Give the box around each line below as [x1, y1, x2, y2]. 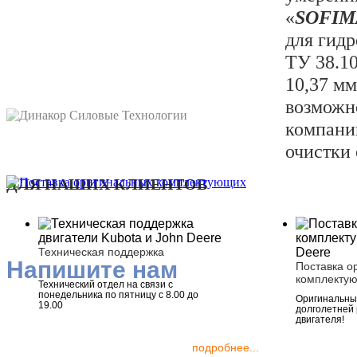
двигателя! [296, 313, 345, 325]
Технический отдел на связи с [38, 278, 173, 290]
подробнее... [192, 340, 260, 354]
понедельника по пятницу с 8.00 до [38, 288, 198, 300]
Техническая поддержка [38, 245, 164, 258]
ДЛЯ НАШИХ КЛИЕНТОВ [6, 175, 207, 193]
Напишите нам [6, 256, 178, 283]
